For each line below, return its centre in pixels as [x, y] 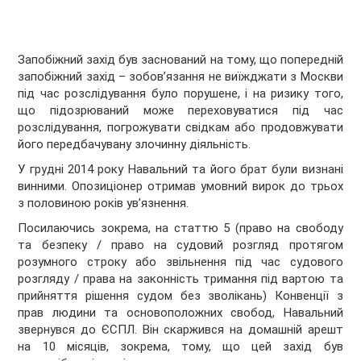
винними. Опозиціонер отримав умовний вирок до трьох [180, 187]
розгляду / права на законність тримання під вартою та [180, 279]
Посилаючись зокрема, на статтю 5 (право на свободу [180, 228]
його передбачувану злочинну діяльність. [135, 145]
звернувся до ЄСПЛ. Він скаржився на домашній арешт [180, 330]
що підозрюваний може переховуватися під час [180, 111]
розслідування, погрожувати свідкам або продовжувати [180, 128]
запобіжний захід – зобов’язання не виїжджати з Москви [180, 77]
